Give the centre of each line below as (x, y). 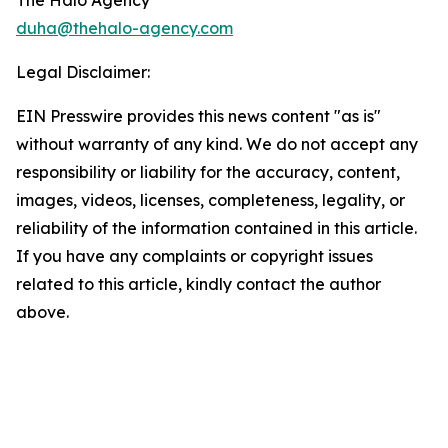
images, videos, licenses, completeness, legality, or (210, 200)
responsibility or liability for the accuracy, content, (208, 172)
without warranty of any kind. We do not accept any (217, 144)
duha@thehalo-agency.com (124, 28)
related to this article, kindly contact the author (198, 284)
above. (42, 312)
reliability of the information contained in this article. (216, 228)
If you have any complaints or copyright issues (194, 256)
